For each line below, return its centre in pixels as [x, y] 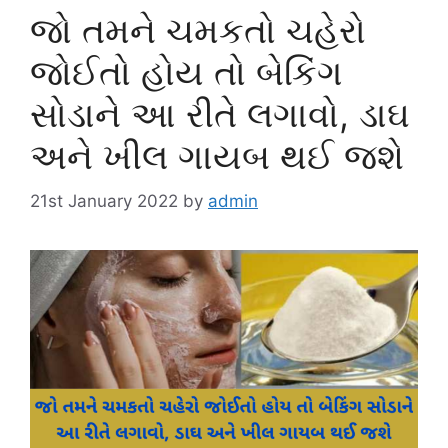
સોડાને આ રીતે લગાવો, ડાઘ [220, 114]
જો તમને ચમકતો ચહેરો [198, 30]
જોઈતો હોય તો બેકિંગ [186, 72]
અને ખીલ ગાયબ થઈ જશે [217, 156]
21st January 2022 [104, 200]
